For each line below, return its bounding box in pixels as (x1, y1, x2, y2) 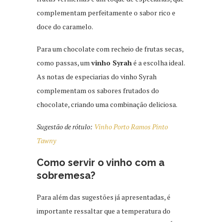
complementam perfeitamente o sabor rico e (37, 7, 175, 17)
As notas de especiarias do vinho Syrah (37, 71, 157, 81)
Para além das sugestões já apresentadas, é (37, 192, 170, 202)
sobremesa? (37, 169, 95, 181)
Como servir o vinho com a (37, 156, 165, 168)
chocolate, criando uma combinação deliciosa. (37, 99, 177, 109)
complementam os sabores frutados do (37, 85, 159, 95)
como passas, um (37, 57, 91, 67)
